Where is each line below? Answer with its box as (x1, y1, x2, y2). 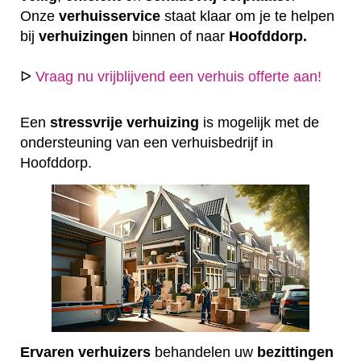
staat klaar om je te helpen (160, 7, 334, 24)
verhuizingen (39, 27, 128, 44)
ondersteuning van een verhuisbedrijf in (20, 135, 273, 151)
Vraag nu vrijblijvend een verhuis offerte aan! (35, 68, 322, 85)
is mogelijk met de (199, 114, 319, 131)
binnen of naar (128, 27, 229, 44)
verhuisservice (59, 7, 160, 24)
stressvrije (50, 114, 122, 131)
